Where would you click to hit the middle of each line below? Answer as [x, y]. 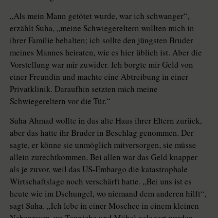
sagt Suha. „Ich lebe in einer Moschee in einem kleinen [104, 205]
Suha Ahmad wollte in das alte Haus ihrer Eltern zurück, [106, 120]
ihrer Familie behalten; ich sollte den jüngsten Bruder [101, 40]
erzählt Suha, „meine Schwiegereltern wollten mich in [102, 28]
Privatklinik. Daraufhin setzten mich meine [84, 89]
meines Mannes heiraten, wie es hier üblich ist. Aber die [106, 52]
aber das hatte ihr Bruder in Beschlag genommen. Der [102, 132]
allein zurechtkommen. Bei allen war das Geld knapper [104, 157]
